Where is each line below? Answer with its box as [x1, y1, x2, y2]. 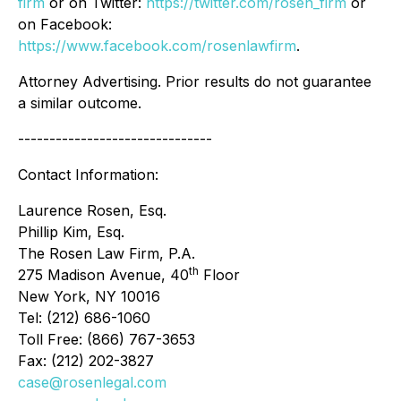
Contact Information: [18, 166, 158, 183]
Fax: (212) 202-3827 [18, 352, 154, 370]
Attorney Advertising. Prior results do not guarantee [18, 73, 371, 90]
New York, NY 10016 [18, 287, 160, 305]
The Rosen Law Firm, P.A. [18, 244, 195, 262]
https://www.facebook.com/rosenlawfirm [18, 37, 296, 55]
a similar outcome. [18, 94, 141, 112]
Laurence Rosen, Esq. [18, 201, 166, 219]
